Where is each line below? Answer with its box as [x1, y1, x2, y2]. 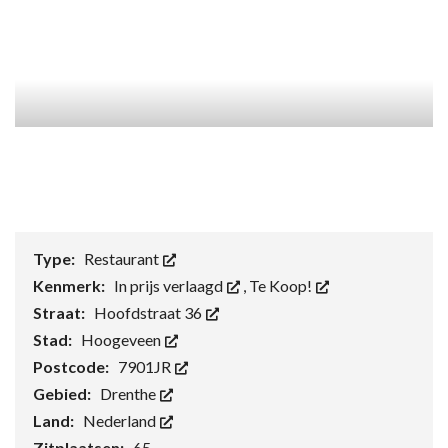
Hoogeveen [81, 330, 164, 350]
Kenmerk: [33, 276, 108, 296]
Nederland [83, 411, 159, 431]
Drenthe [100, 384, 159, 404]
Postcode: [33, 357, 112, 377]
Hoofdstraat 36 [94, 303, 205, 323]
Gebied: [33, 384, 94, 404]
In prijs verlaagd [114, 276, 226, 296]
